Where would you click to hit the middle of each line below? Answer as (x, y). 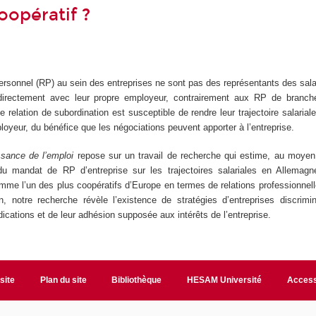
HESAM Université (225, 280)
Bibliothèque (137, 280)
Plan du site (63, 280)
